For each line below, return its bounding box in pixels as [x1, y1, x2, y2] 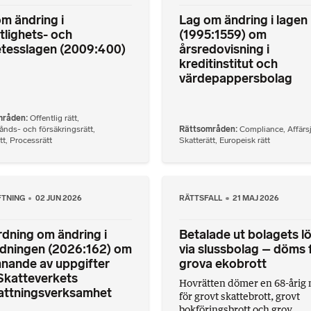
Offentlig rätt [29, 113, 77, 124]
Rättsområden [179, 124, 235, 135]
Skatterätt [179, 135, 215, 146]
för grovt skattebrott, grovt [179, 289, 300, 302]
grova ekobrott [179, 255, 267, 271]
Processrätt [9, 135, 52, 146]
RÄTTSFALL [179, 193, 224, 203]
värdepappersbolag [179, 70, 292, 86]
